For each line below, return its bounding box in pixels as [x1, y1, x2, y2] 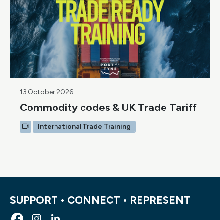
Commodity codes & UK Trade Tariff [20, 101, 197, 114]
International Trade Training [38, 122, 131, 131]
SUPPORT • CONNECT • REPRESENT [10, 194, 191, 207]
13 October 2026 [20, 88, 73, 97]
